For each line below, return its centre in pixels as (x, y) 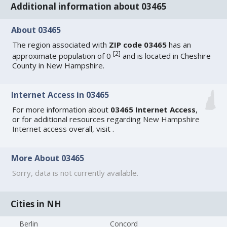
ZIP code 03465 (138, 44)
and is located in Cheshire (166, 55)
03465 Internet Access (153, 110)
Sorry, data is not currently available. (75, 173)
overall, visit (90, 129)
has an (179, 44)
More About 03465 (48, 158)
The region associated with (61, 44)
